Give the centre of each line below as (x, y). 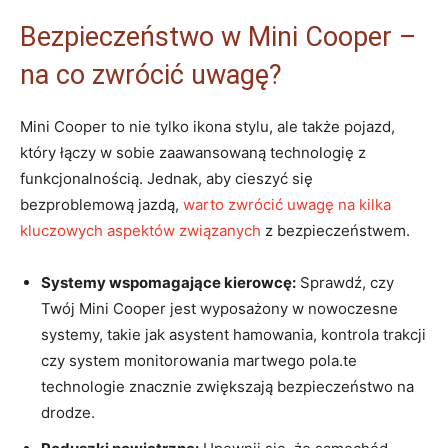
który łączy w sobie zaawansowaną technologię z (193, 152)
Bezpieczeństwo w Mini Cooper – (218, 36)
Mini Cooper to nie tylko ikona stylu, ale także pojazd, (207, 126)
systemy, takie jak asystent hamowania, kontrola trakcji (233, 334)
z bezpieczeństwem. (335, 230)
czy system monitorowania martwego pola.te (199, 360)
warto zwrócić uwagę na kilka (287, 204)
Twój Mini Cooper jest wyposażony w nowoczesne (219, 308)
